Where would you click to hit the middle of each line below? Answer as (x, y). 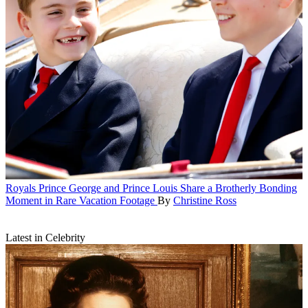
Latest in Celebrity (45, 238)
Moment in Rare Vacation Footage (80, 201)
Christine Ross (205, 201)
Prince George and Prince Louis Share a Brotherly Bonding (168, 188)
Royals (21, 188)
